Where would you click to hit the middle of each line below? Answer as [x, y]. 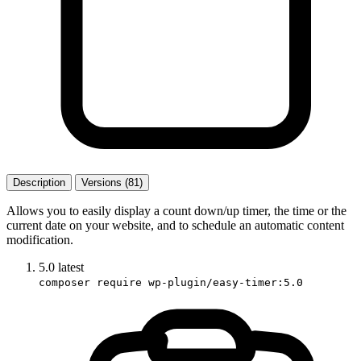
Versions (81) [112, 182]
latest [71, 267]
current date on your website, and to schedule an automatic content [175, 225]
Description [39, 182]
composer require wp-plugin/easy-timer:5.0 [171, 282]
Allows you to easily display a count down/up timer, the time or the [176, 210]
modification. [40, 239]
